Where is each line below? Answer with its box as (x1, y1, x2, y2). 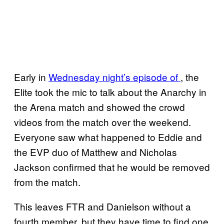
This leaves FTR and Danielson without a (14, 199, 191, 213)
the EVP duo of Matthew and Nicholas (14, 144, 177, 158)
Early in (14, 69, 48, 83)
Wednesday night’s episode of (48, 69, 180, 83)
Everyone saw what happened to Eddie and (14, 129, 202, 143)
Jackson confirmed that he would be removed (14, 159, 210, 173)
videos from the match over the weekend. (14, 114, 191, 128)
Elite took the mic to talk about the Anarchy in (14, 84, 206, 98)
